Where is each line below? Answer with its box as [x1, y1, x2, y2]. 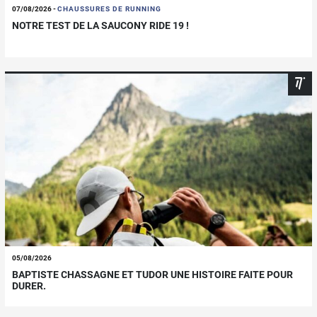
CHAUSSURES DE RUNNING [57, 5, 161, 13]
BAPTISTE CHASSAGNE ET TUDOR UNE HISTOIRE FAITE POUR [12, 269, 293, 281]
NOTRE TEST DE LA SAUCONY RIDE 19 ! [12, 20, 189, 32]
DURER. [12, 280, 46, 292]
